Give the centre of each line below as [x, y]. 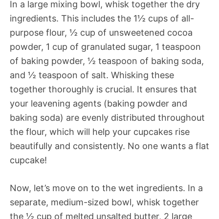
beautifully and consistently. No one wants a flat [109, 146]
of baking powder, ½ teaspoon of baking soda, [107, 61]
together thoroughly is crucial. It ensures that [103, 89]
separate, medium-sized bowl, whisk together [104, 202]
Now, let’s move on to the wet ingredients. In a [106, 188]
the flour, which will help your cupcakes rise [100, 131]
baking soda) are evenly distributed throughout [107, 117]
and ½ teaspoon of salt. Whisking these [92, 75]
